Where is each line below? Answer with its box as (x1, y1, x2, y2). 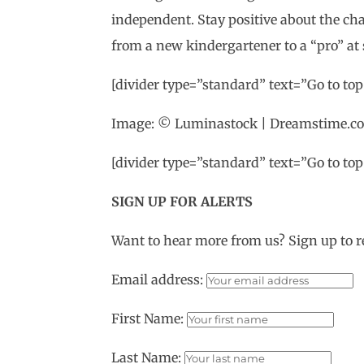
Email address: (110, 271, 206, 288)
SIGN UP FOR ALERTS (110, 193, 253, 210)
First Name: (110, 310, 184, 327)
